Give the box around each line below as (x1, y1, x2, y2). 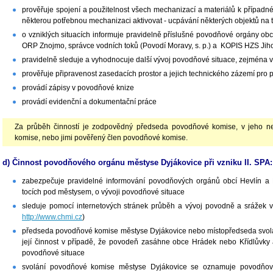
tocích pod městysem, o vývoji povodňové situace (22, 188, 185, 197)
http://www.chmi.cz (22, 213, 82, 222)
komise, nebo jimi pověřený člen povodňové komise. (15, 133, 188, 143)
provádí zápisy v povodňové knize (22, 83, 134, 93)
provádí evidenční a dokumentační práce (22, 97, 157, 107)
